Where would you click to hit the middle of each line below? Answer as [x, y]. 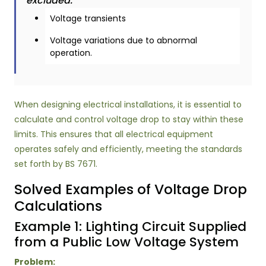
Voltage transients [88, 18]
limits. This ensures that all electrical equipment [114, 134]
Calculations [58, 206]
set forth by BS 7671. [56, 164]
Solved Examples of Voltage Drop [131, 189]
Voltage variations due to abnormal [123, 40]
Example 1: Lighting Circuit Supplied [130, 227]
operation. [71, 53]
